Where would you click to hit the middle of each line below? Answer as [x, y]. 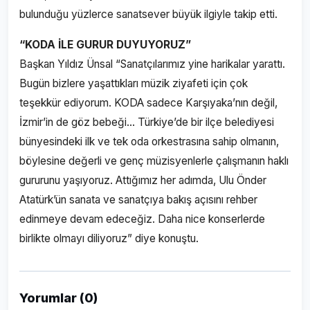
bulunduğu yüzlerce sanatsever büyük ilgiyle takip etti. [150, 14]
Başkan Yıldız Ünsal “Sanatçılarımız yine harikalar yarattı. [152, 64]
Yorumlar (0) [58, 298]
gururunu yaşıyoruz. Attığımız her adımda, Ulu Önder [143, 180]
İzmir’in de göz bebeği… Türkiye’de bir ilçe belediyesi [147, 122]
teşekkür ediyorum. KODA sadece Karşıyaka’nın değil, [148, 103]
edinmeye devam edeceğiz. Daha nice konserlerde [142, 219]
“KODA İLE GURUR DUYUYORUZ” [105, 45]
